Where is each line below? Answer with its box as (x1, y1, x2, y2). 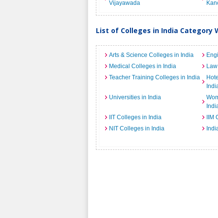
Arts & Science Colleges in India (109, 52, 194, 58)
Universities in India (109, 94, 161, 101)
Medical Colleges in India (109, 63, 176, 70)
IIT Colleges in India (109, 114, 162, 121)
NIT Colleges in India (109, 125, 164, 132)
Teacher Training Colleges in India (109, 74, 200, 81)
